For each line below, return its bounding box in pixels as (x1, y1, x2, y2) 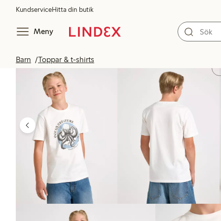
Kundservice (16, 5, 52, 14)
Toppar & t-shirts (38, 55, 94, 64)
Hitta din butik (52, 5, 93, 14)
